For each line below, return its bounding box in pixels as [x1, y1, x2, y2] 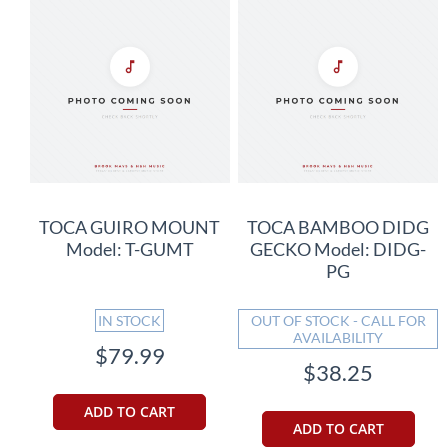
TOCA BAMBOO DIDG [247, 215, 430, 238]
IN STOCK [98, 311, 162, 329]
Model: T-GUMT [65, 237, 194, 260]
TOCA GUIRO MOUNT [39, 215, 221, 238]
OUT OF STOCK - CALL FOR [250, 311, 426, 329]
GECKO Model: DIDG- [250, 237, 427, 260]
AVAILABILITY [293, 328, 384, 346]
